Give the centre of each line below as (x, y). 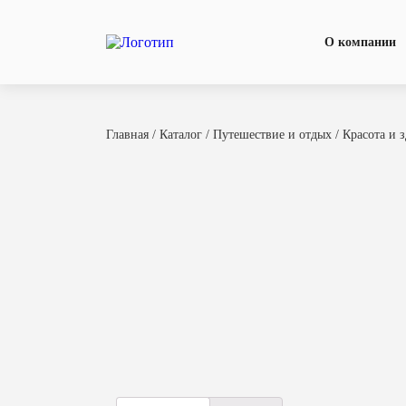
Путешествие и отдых (272, 135)
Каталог (181, 135)
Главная (127, 135)
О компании (360, 42)
